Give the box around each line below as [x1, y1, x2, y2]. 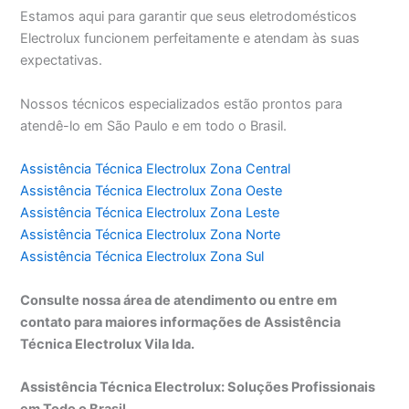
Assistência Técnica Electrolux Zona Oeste [20, 183, 283, 200]
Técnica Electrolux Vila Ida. [20, 335, 195, 352]
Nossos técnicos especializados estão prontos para [20, 95, 343, 112]
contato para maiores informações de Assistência [20, 313, 341, 330]
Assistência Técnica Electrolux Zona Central [20, 161, 291, 178]
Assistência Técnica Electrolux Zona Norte [20, 226, 281, 244]
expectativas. [20, 52, 103, 69]
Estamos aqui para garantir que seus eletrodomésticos [20, 8, 358, 26]
